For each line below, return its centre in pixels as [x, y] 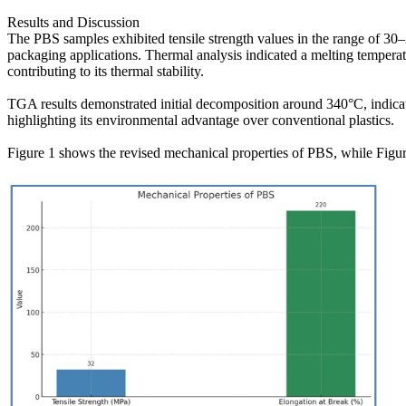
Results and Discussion [73, 22]
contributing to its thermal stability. [106, 71]
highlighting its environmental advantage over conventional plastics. [201, 120]
